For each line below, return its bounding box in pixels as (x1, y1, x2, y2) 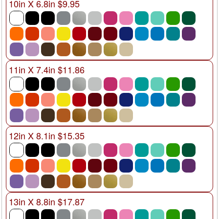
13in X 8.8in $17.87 (9, 195, 85, 208)
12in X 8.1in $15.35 (9, 129, 85, 142)
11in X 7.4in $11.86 (9, 63, 85, 76)
